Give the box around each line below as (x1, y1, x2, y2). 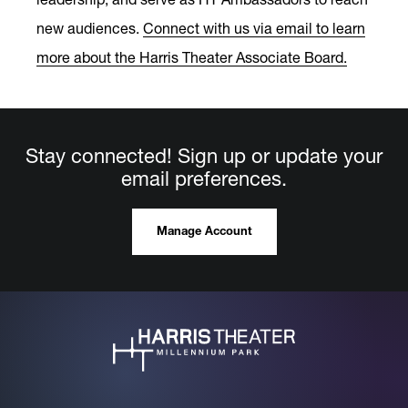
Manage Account (156, 226, 252, 239)
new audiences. (36, 18, 143, 36)
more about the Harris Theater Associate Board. (36, 47, 347, 66)
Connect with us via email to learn (143, 18, 365, 36)
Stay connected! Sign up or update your (25, 143, 382, 168)
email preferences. (121, 166, 287, 190)
